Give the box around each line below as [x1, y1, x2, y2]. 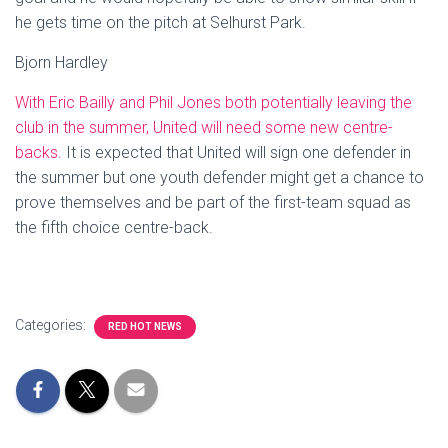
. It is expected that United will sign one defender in [58, 142, 411, 162]
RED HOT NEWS [108, 320, 182, 332]
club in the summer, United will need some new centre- [15, 117, 393, 137]
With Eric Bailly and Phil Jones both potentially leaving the [15, 92, 412, 112]
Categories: [15, 316, 89, 333]
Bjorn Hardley [15, 52, 108, 72]
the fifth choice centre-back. [15, 217, 213, 237]
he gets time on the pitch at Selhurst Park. [15, 12, 306, 32]
